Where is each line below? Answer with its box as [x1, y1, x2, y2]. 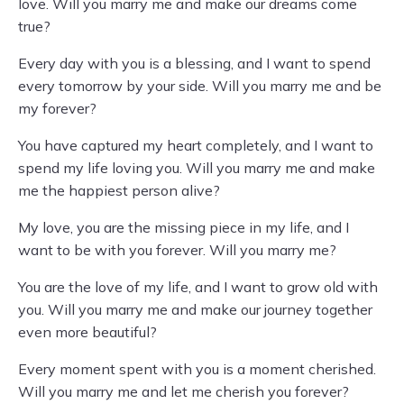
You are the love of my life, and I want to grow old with [18, 278, 378, 296]
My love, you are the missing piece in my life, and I [18, 218, 349, 236]
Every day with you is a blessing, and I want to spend [18, 54, 371, 72]
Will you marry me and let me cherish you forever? [18, 382, 349, 400]
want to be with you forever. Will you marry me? [18, 241, 336, 259]
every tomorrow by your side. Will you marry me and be [18, 77, 381, 95]
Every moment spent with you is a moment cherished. [18, 360, 376, 378]
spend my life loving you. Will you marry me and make [18, 159, 375, 177]
